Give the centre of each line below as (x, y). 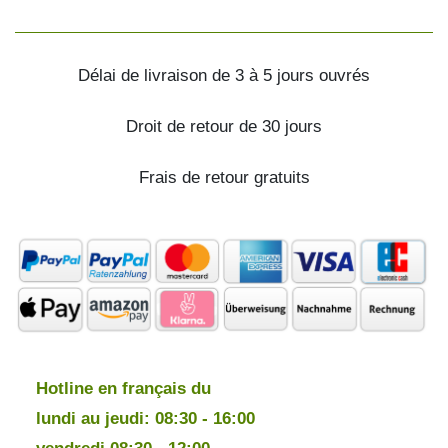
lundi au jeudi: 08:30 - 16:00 (145, 418)
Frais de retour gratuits (224, 177)
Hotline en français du (123, 388)
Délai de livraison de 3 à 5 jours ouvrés (224, 75)
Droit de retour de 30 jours (224, 126)
